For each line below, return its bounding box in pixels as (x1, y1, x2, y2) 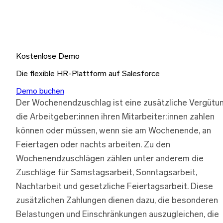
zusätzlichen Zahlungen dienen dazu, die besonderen (16, 196, 218, 205)
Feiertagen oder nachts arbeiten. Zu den (16, 140, 170, 149)
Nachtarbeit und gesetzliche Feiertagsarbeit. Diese (16, 182, 213, 191)
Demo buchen (16, 87, 64, 96)
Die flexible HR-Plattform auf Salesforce (16, 70, 160, 78)
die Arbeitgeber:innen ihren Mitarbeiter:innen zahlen (16, 112, 215, 121)
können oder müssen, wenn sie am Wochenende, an (16, 126, 211, 135)
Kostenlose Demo (16, 52, 80, 61)
